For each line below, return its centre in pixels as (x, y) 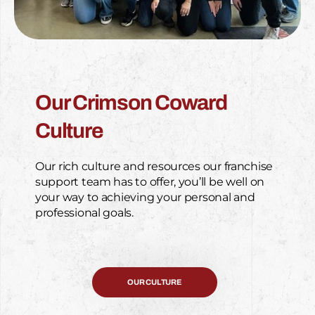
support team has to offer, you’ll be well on (150, 181)
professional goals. (84, 212)
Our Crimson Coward (131, 102)
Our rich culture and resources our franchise (154, 166)
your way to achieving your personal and (145, 197)
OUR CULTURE (155, 282)
